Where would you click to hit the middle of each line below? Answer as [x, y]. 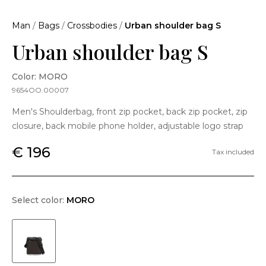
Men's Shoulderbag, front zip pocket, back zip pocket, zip [130, 111]
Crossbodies [92, 25]
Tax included [233, 152]
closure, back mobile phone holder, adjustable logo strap [128, 126]
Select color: [39, 200]
